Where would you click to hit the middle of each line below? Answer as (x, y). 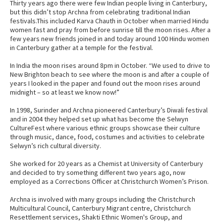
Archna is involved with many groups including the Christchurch (103, 199)
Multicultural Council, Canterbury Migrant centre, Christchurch (100, 208)
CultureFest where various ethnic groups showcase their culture (105, 128)
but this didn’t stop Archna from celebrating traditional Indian (100, 12)
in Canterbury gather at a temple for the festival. (82, 48)
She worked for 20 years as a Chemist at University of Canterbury (107, 164)
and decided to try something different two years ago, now (98, 173)
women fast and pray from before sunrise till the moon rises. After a (110, 30)
